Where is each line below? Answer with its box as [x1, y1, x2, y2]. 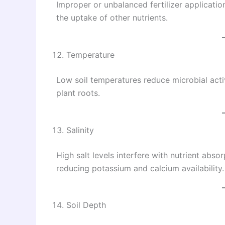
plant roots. [56, 87, 100, 98]
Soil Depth [66, 200, 106, 210]
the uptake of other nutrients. [56, 13, 168, 23]
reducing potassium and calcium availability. [56, 163, 224, 173]
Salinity [66, 125, 94, 135]
